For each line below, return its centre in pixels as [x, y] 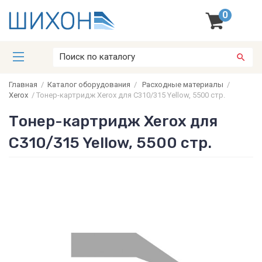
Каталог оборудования [89, 85]
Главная [23, 85]
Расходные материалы [183, 85]
